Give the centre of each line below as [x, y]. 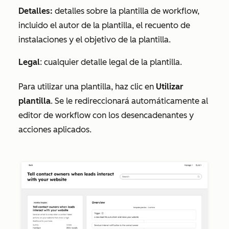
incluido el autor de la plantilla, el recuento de [104, 25]
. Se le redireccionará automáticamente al [129, 101]
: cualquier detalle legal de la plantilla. [111, 62]
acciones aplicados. [55, 129]
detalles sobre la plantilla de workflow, [127, 11]
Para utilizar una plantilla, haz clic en [87, 86]
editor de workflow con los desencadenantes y [106, 115]
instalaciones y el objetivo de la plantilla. [95, 39]
